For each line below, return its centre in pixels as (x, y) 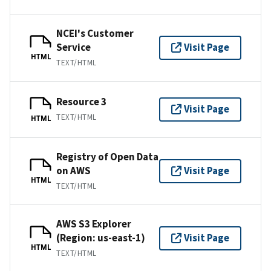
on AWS (73, 170)
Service (73, 47)
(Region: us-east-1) (101, 237)
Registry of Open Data (107, 156)
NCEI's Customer (95, 33)
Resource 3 (81, 102)
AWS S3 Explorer (94, 224)
